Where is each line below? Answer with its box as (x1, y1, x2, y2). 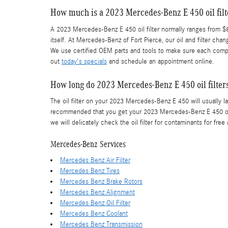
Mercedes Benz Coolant (60, 209, 128, 218)
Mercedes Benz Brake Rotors (60, 177, 142, 186)
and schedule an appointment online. (107, 57, 214, 66)
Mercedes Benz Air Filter (60, 156, 130, 164)
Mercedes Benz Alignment (60, 188, 135, 196)
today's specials (62, 57, 107, 66)
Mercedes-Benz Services (50, 139, 126, 149)
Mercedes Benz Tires (60, 166, 120, 175)
